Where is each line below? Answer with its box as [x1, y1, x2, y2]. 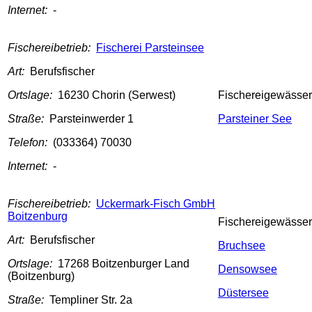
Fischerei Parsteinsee [96, 42, 204, 54]
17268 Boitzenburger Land [58, 258, 189, 270]
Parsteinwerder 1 [49, 113, 134, 125]
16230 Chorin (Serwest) [58, 89, 175, 102]
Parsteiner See [218, 113, 292, 125]
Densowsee [218, 263, 277, 276]
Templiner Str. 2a [49, 294, 132, 306]
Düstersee [218, 287, 269, 299]
